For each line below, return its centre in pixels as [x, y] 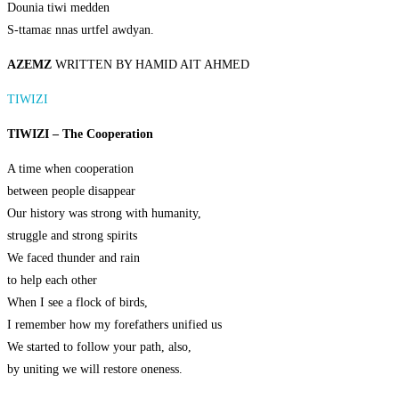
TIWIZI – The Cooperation [80, 134]
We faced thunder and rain [73, 258]
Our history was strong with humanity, [104, 214]
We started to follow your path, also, [99, 347]
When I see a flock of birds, [77, 303]
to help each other [52, 281]
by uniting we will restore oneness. [95, 370]
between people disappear [71, 191]
